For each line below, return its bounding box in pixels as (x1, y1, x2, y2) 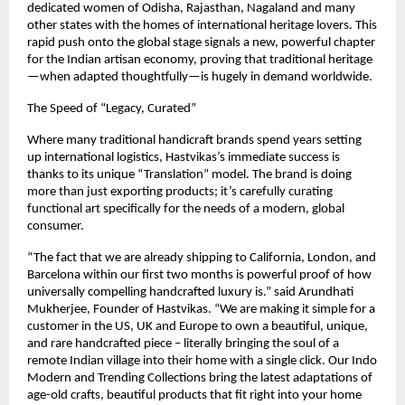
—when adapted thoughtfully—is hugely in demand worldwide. (27, 71, 372, 85)
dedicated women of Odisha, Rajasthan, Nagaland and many (27, 2, 355, 16)
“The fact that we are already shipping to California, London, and (27, 251, 376, 266)
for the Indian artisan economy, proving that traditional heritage (27, 53, 372, 68)
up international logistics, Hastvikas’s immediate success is (27, 151, 340, 165)
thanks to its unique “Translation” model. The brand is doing (27, 168, 352, 183)
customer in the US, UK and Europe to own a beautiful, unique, (27, 320, 368, 334)
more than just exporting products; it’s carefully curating (27, 185, 333, 200)
